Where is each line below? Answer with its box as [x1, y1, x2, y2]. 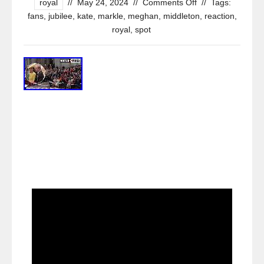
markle [97, 11, 123, 21]
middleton [163, 11, 200, 21]
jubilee [48, 11, 72, 21]
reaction [204, 11, 235, 21]
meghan [127, 11, 159, 21]
